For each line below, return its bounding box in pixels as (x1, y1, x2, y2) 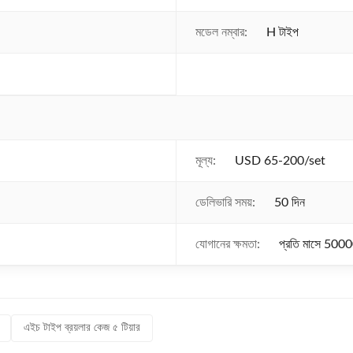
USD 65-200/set (235, 154, 325, 167)
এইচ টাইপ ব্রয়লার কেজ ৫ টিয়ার (24, 322, 140, 333)
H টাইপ (266, 26, 299, 39)
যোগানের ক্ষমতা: (195, 238, 260, 251)
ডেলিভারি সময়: (195, 196, 255, 209)
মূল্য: (195, 154, 216, 167)
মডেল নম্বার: (195, 26, 247, 39)
